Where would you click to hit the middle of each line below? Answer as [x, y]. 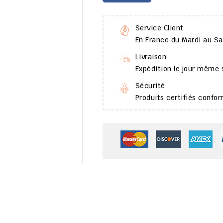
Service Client [159, 28]
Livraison [151, 57]
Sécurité [150, 86]
